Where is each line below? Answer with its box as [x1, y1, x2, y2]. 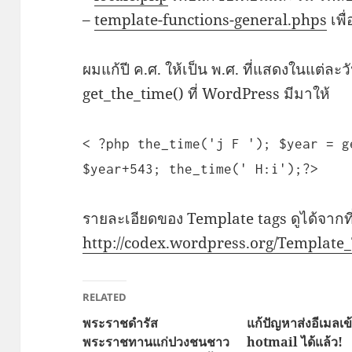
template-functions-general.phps [94, 9, 328, 31]
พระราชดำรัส [82, 314, 159, 332]
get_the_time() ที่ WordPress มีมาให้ [82, 83, 331, 104]
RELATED [82, 290, 127, 305]
